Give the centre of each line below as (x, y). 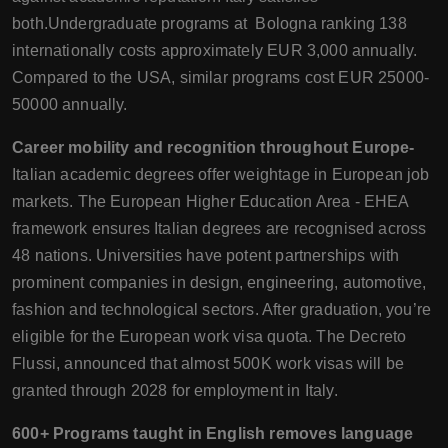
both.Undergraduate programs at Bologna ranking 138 (209, 23)
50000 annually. (70, 104)
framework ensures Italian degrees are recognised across (219, 228)
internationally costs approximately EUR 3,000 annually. (215, 50)
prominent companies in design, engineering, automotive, (219, 282)
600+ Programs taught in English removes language (213, 433)
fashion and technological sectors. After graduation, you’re (222, 309)
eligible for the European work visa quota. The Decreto (209, 336)
